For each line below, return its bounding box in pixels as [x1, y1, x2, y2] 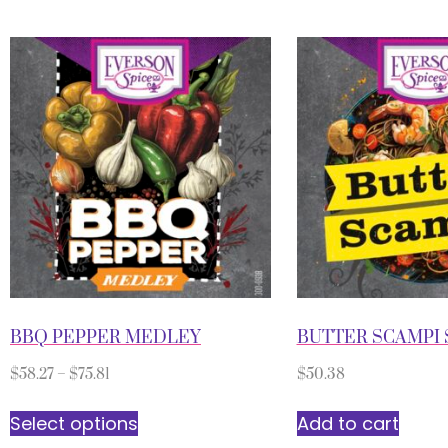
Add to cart [296, 411, 399, 437]
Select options [10, 411, 138, 437]
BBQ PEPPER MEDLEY [10, 326, 201, 349]
